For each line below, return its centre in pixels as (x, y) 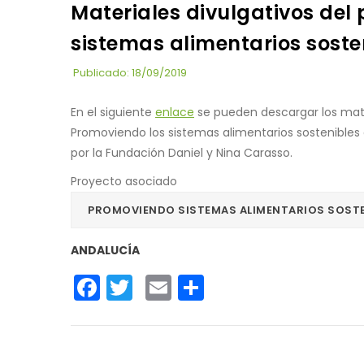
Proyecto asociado (124, 181)
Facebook (162, 285)
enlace (175, 112)
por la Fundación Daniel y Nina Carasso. (182, 152)
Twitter (175, 285)
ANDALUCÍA (105, 250)
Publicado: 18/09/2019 (130, 72)
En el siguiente (113, 112)
